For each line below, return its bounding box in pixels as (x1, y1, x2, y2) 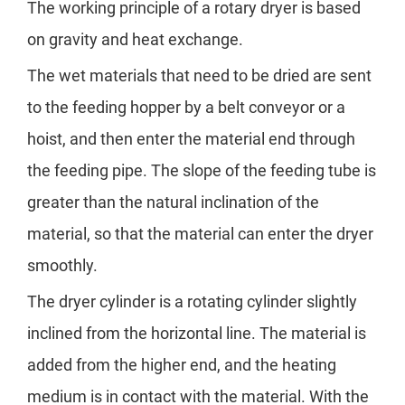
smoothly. (27, 256, 98, 276)
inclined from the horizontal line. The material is (27, 324, 366, 344)
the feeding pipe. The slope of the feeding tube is (27, 161, 376, 181)
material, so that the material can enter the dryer (27, 224, 373, 244)
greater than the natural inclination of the (27, 193, 319, 212)
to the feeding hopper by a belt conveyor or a (27, 98, 345, 118)
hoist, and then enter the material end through (27, 129, 355, 149)
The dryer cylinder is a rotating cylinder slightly (27, 292, 357, 312)
